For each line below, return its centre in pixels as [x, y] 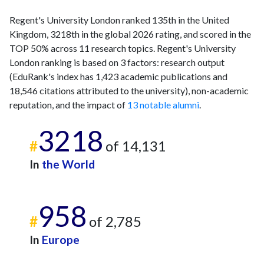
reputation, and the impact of [68, 105]
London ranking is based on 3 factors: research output [117, 62]
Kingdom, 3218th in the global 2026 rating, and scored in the [130, 34]
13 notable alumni [163, 105]
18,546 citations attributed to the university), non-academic [129, 90]
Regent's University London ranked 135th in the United [119, 20]
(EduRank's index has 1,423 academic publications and [118, 76]
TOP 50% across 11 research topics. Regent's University [123, 48]
